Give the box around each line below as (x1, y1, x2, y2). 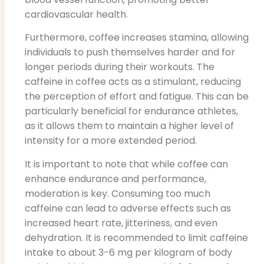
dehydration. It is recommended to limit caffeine (25, 230, 248, 245)
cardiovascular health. (25, 7, 128, 21)
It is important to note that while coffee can (25, 157, 228, 171)
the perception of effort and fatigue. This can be (25, 90, 249, 104)
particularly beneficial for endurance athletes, (25, 104, 238, 118)
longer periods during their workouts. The (25, 60, 214, 74)
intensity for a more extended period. (25, 134, 197, 148)
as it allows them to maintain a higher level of (25, 119, 234, 133)
